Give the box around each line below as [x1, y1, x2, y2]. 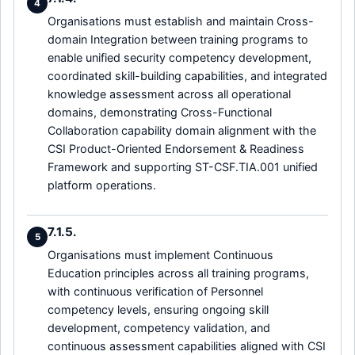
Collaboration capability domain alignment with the [48, 123, 316, 137]
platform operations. [48, 177, 156, 192]
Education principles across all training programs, [48, 266, 309, 281]
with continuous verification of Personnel [48, 284, 263, 299]
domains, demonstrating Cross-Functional [48, 105, 272, 119]
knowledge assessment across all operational [48, 86, 291, 101]
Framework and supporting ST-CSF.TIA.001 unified [48, 159, 318, 174]
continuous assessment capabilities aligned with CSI [48, 339, 326, 353]
